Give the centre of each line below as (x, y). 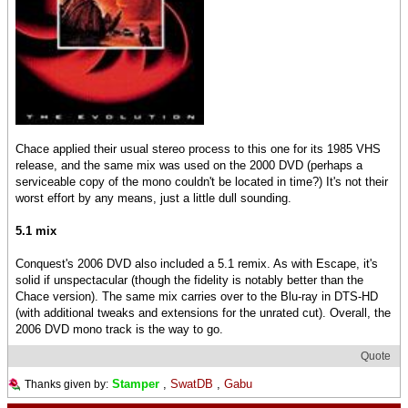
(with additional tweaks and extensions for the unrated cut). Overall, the (203, 313)
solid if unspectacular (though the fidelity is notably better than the (189, 280)
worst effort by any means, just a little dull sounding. (153, 199)
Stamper (136, 384)
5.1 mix (36, 231)
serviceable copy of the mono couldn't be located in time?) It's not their (202, 182)
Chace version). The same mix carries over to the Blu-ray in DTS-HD (197, 297)
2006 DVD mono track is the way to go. (119, 330)
